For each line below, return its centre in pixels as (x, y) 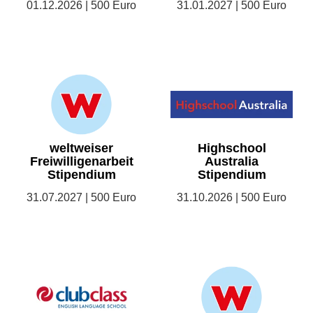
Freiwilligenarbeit (81, 162)
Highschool (232, 148)
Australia (232, 162)
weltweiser (81, 148)
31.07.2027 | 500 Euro (81, 198)
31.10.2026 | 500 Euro (232, 198)
